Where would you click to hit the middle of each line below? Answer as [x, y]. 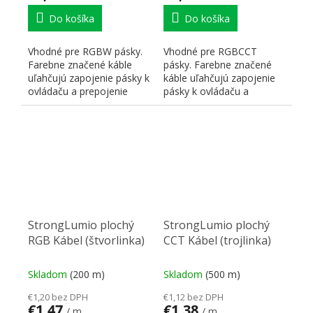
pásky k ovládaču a [206, 91]
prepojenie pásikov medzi [221, 104]
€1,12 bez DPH [194, 297]
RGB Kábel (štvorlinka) [86, 240]
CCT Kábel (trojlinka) [217, 240]
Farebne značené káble [80, 64]
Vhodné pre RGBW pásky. [85, 51]
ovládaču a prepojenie [78, 91]
